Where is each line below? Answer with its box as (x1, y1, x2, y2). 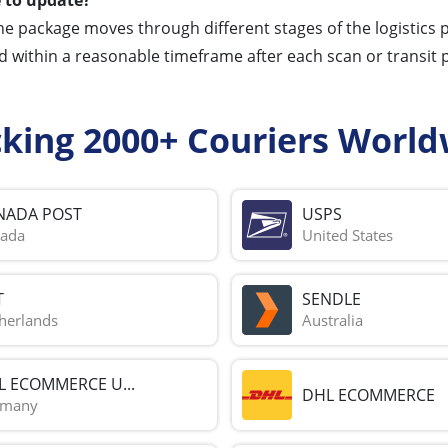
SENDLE (301, 288, 361, 311)
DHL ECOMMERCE (301, 383, 435, 406)
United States (301, 225, 393, 246)
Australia (301, 310, 363, 331)
